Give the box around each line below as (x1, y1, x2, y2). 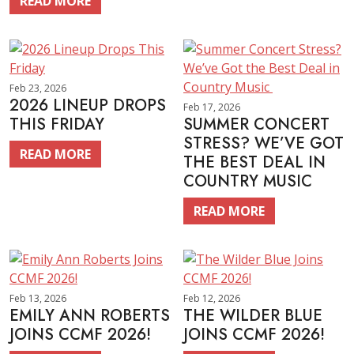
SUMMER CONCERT (183, 113, 330, 136)
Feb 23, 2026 (9, 81, 66, 95)
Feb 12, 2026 (183, 292, 240, 305)
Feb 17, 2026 (183, 100, 240, 114)
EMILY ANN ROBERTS (9, 304, 170, 327)
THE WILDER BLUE (183, 304, 322, 327)
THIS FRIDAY (9, 113, 104, 136)
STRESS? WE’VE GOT (183, 132, 344, 155)
